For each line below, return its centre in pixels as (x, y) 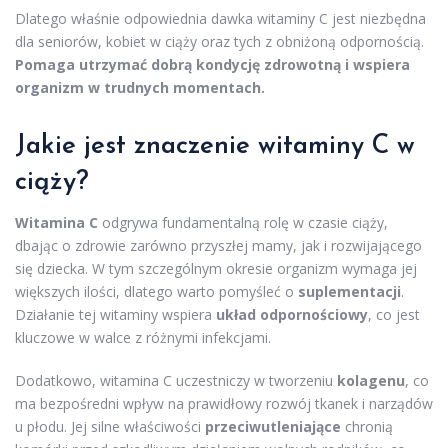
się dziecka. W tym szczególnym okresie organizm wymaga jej (216, 268)
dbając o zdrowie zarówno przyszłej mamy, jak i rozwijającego (218, 245)
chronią (367, 426)
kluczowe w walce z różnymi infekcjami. (143, 337)
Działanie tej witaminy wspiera (115, 314)
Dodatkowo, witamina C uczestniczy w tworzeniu (176, 380)
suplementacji (349, 291)
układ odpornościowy (292, 314)
